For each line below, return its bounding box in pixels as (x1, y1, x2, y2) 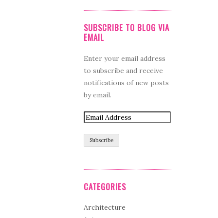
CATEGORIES (84, 180, 126, 193)
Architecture (84, 203, 126, 212)
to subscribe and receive (84, 66, 163, 75)
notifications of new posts (84, 78, 169, 87)
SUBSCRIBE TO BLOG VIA (84, 21, 169, 34)
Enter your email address (84, 54, 165, 63)
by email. (84, 90, 111, 99)
